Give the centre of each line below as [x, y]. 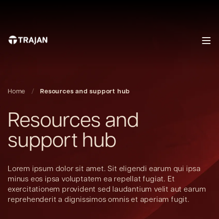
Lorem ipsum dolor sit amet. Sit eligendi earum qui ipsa [104, 168]
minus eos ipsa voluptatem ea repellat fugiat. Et [91, 178]
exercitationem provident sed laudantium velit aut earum [107, 189]
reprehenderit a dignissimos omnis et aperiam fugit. [99, 199]
